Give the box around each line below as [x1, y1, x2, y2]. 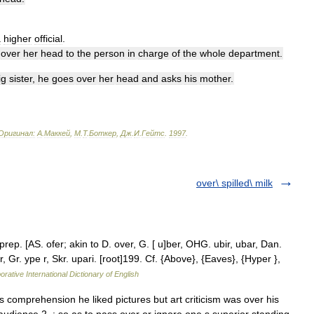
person [94, 48, 125, 59]
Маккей [44, 129, 70, 137]
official [34, 33, 62, 44]
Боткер [89, 129, 116, 137]
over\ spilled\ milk [196, 177, 273, 189]
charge [138, 48, 169, 59]
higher [4, 33, 32, 44]
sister [9, 73, 32, 84]
